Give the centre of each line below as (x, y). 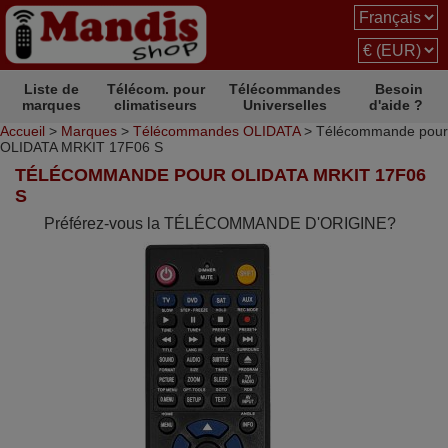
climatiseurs (156, 105)
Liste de (52, 89)
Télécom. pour (155, 89)
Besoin (399, 89)
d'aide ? (396, 105)
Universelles (285, 105)
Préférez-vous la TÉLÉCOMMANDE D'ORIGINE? (219, 223)
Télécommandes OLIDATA (216, 131)
